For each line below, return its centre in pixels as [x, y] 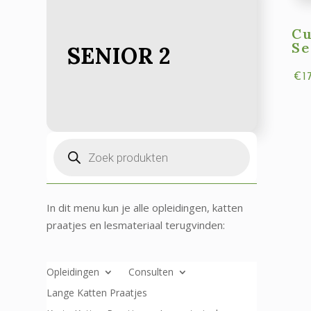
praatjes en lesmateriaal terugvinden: [136, 225]
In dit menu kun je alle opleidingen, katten [145, 207]
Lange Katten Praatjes [97, 292]
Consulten [151, 271]
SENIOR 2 [119, 56]
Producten [78, 143]
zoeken [70, 153]
